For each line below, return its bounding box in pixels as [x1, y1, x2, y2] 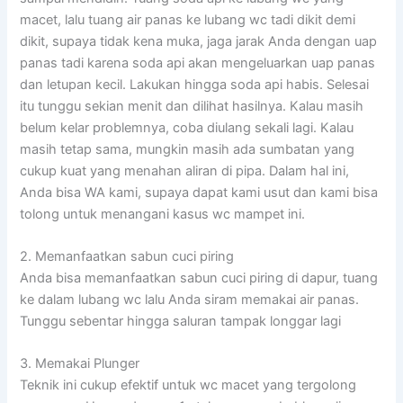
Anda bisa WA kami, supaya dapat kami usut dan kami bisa [20, 184, 379, 201]
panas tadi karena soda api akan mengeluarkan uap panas [20, 54, 376, 71]
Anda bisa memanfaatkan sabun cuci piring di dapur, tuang [20, 269, 379, 286]
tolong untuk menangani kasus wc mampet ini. [20, 205, 306, 222]
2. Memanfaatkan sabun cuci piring [20, 247, 235, 264]
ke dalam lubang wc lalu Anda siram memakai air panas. [20, 291, 360, 308]
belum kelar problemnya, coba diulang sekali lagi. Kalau [20, 119, 354, 136]
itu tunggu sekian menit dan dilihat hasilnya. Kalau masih [20, 97, 364, 114]
